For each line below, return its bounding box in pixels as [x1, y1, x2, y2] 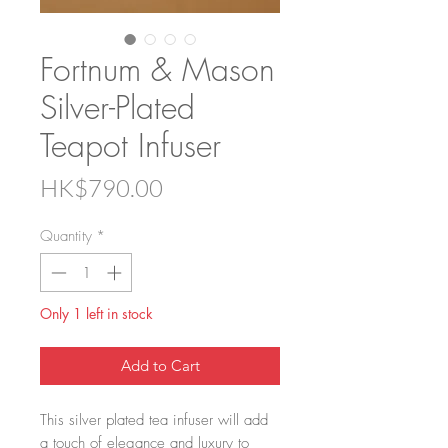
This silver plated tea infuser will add [40, 409, 268, 430]
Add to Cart [120, 355, 200, 375]
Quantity [40, 226, 92, 247]
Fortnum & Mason [40, 48, 275, 92]
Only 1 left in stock [40, 303, 153, 323]
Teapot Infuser [40, 124, 221, 168]
